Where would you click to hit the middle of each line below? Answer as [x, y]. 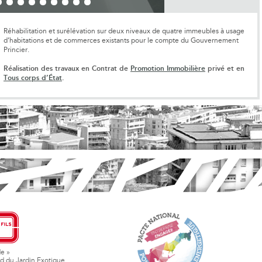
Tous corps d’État [33, 78]
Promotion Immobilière [168, 69]
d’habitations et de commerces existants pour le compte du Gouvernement [121, 41]
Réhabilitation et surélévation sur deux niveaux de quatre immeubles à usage [124, 32]
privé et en [225, 69]
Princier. [16, 50]
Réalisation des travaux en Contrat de [67, 69]
